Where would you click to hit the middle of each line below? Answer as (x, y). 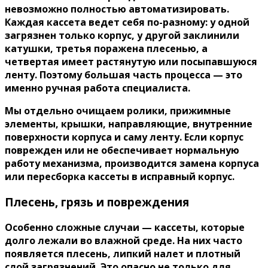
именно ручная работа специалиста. (98, 88)
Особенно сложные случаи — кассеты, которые (125, 227)
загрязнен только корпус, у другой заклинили (122, 36)
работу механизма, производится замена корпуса (132, 164)
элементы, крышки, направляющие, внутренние (129, 124)
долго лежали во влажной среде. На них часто (124, 240)
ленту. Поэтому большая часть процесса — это (124, 75)
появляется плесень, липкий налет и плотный (123, 253)
